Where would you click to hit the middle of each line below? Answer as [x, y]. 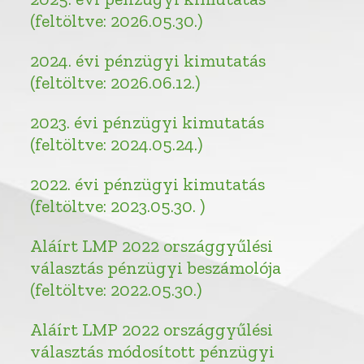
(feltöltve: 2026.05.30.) [117, 20]
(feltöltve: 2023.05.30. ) [118, 206]
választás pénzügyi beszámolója [156, 267]
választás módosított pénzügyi [153, 351]
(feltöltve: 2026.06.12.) [115, 82]
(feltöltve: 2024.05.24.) [117, 144]
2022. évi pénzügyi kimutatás [148, 184]
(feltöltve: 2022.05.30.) [116, 289]
